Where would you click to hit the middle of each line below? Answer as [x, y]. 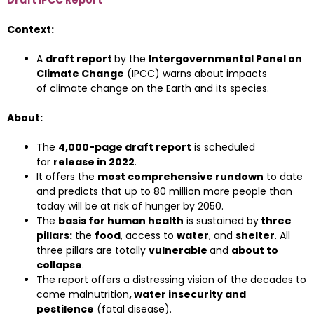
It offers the [67, 177]
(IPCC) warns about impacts [196, 74]
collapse [59, 265]
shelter [255, 235]
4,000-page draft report [125, 147]
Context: [30, 29]
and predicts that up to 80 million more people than [164, 191]
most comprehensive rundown [180, 177]
